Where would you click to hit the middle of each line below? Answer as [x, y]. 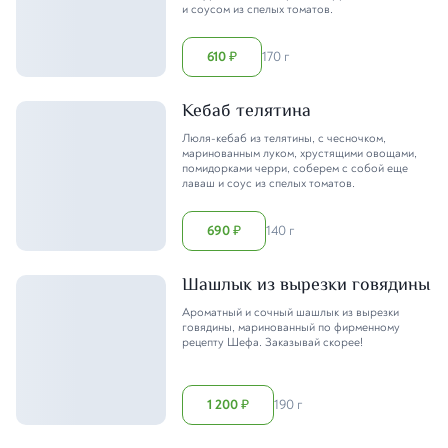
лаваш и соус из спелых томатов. [268, 183]
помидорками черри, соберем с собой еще [295, 168]
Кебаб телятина [246, 111]
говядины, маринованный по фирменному [291, 327]
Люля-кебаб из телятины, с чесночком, [284, 138]
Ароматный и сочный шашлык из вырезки [290, 312]
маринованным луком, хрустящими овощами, [299, 153]
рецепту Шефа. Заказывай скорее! [272, 342]
